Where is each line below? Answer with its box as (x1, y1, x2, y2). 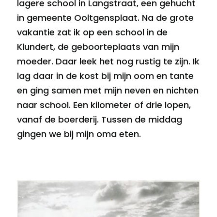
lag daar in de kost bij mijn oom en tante (17, 70, 194, 82)
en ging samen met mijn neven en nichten (17, 84, 199, 96)
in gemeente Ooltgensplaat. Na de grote (17, 12, 194, 24)
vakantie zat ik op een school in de (17, 26, 168, 38)
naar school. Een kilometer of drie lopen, (17, 99, 191, 111)
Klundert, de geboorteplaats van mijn (17, 41, 179, 53)
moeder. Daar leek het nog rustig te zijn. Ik (17, 55, 200, 67)
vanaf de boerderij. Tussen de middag (17, 113, 182, 125)
